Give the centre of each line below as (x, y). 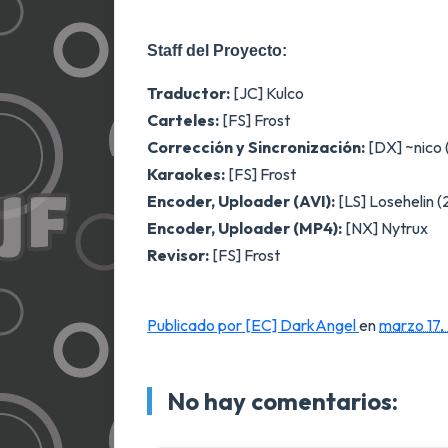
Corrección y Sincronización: (256, 147)
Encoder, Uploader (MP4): (244, 228)
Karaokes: (186, 174)
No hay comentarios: (282, 401)
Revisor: (179, 255)
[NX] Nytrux (385, 228)
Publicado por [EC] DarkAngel (253, 325)
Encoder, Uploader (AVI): (241, 201)
